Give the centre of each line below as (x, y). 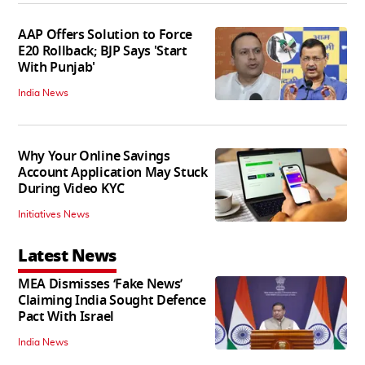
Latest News (67, 255)
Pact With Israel (66, 317)
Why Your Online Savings (94, 156)
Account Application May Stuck (113, 172)
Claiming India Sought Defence (112, 300)
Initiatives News (54, 214)
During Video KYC (71, 189)
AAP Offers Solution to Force (106, 35)
